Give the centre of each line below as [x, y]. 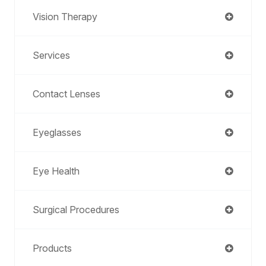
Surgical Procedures [76, 210]
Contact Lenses [66, 94]
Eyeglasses [57, 132]
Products [52, 248]
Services [51, 55]
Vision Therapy [65, 17]
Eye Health [56, 171]
